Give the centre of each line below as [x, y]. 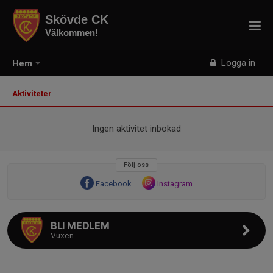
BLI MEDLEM [80, 225]
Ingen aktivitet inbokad [136, 129]
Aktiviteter [34, 94]
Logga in [237, 63]
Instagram [175, 184]
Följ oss [136, 165]
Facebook [114, 184]
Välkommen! [72, 33]
